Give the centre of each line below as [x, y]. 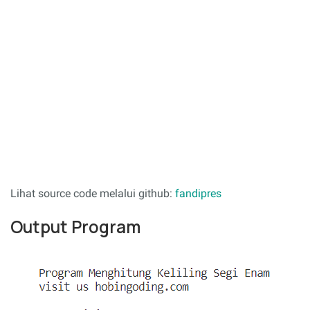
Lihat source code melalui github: [93, 193]
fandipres [198, 193]
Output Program [75, 227]
